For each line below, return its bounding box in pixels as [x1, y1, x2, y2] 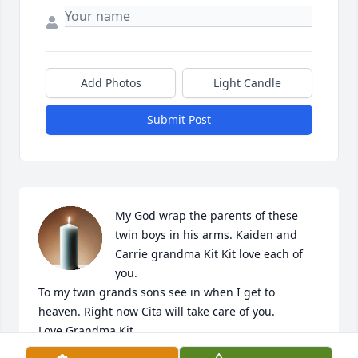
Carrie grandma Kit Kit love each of [115, 246, 303, 262]
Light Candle [213, 75, 281, 91]
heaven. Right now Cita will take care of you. [38, 304, 278, 320]
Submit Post [147, 112, 211, 128]
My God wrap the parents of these [115, 208, 298, 224]
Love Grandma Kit [38, 323, 133, 339]
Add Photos [80, 75, 141, 91]
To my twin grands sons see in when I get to [38, 284, 275, 300]
